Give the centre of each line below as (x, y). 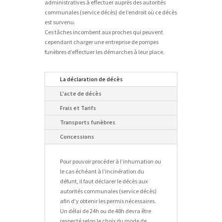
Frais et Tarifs (78, 108)
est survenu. (60, 22)
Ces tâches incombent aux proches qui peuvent (104, 32)
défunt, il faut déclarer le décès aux (104, 181)
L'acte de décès (81, 93)
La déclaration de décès (91, 79)
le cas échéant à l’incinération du (102, 171)
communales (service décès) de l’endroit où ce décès (111, 12)
